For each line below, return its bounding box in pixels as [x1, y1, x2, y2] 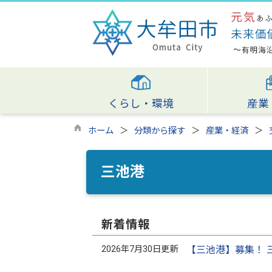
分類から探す [134, 126, 185, 136]
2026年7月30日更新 [101, 244, 178, 254]
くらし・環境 [107, 98, 174, 110]
